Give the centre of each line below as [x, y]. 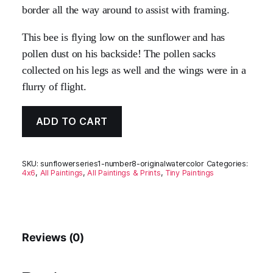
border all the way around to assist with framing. [126, 9]
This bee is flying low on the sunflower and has [123, 37]
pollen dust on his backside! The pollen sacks [119, 53]
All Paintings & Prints [124, 173]
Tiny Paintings [190, 173]
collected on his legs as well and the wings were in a [134, 70]
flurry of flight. [54, 86]
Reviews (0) [53, 238]
